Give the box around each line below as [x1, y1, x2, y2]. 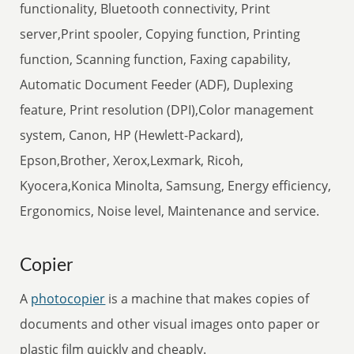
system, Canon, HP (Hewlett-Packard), [20, 126, 244, 144]
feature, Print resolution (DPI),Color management [20, 101, 314, 119]
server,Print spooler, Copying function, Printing [20, 25, 301, 43]
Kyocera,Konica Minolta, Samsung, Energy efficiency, [20, 177, 332, 194]
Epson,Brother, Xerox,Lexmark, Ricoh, [20, 152, 244, 169]
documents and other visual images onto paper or [20, 315, 321, 333]
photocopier [31, 290, 106, 307]
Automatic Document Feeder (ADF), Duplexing [20, 76, 294, 93]
